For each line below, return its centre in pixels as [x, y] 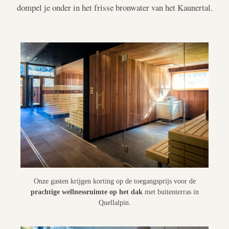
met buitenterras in [170, 192]
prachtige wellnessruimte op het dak [86, 192]
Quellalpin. [114, 203]
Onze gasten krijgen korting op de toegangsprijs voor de [114, 181]
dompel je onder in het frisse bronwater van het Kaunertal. [114, 7]
